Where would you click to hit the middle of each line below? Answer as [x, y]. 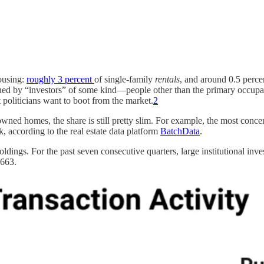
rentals [167, 79]
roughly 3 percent [60, 79]
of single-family [125, 79]
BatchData [180, 131]
